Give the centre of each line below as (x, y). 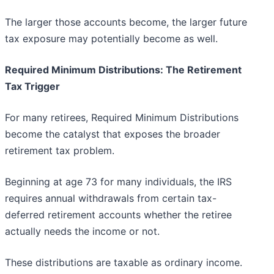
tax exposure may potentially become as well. (111, 39)
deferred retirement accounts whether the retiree (118, 215)
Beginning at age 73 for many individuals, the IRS (118, 182)
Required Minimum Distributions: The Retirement (123, 70)
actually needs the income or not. (82, 231)
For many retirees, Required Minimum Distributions (122, 118)
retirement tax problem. (60, 151)
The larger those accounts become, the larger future (126, 22)
